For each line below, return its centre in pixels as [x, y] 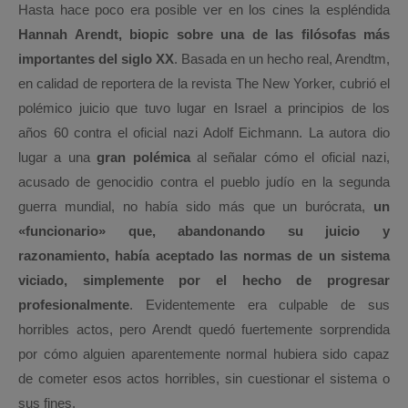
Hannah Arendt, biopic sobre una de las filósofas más [204, 34]
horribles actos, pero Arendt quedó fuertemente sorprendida [204, 329]
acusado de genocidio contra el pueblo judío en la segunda [204, 182]
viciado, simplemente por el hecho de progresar [204, 280]
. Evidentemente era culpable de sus [260, 305]
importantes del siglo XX [96, 59]
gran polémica [143, 157]
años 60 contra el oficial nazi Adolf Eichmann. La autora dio [204, 133]
